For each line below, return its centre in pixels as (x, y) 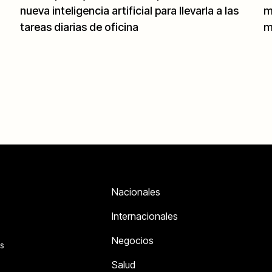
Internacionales (144, 216)
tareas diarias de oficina (80, 27)
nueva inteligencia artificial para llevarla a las (130, 11)
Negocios (132, 241)
